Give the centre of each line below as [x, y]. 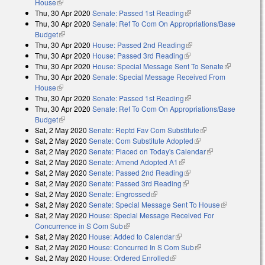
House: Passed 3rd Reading [138, 56]
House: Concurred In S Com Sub [141, 247]
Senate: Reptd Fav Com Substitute [144, 130]
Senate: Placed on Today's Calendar [147, 151]
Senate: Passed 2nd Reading [136, 173]
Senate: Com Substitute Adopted [141, 141]
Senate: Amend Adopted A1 [133, 162]
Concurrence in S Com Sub [79, 226]
